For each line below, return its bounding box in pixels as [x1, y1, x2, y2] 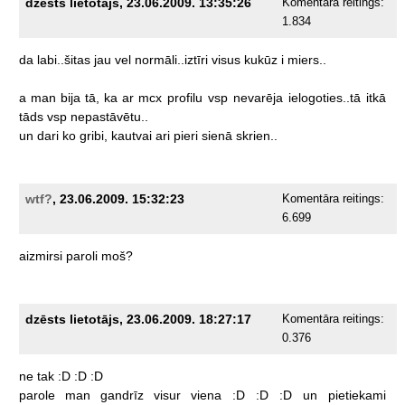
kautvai [110, 128, 152, 144]
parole [18, 388, 55, 403]
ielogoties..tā [287, 90, 361, 106]
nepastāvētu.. [70, 109, 148, 125]
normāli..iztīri [134, 52, 208, 68]
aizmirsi [18, 249, 62, 264]
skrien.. [235, 128, 278, 144]
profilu [166, 90, 202, 106]
